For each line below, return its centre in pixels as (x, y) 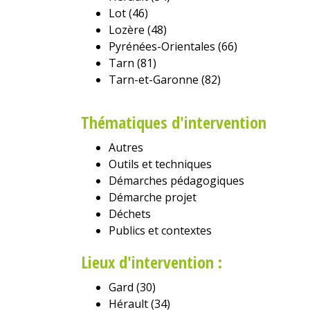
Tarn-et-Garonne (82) (165, 79)
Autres (126, 147)
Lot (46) (128, 13)
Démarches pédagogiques (176, 180)
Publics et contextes (160, 230)
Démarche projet (153, 197)
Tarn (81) (133, 63)
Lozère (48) (138, 29)
